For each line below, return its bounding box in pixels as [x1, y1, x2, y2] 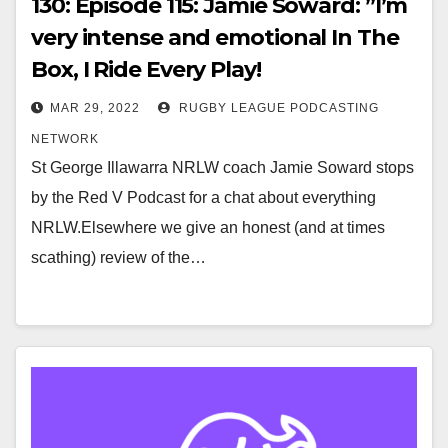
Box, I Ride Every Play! [31, 56, 261, 83]
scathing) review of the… [31, 249, 206, 266]
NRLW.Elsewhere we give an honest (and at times [31, 219, 385, 236]
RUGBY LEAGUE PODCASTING [175, 101, 379, 115]
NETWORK [31, 132, 99, 146]
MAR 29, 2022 [50, 101, 140, 115]
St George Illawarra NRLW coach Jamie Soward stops [31, 159, 414, 176]
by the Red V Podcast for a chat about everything [31, 189, 376, 206]
